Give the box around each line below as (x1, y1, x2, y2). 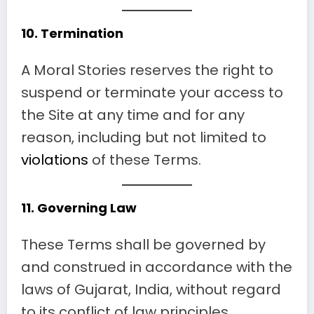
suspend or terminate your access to (21, 82, 283, 102)
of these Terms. (92, 149, 201, 170)
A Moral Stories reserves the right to (21, 60, 273, 80)
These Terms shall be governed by (21, 234, 266, 254)
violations (21, 149, 92, 170)
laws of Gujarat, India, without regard (21, 279, 281, 299)
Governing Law (37, 199, 137, 217)
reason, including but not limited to (21, 127, 266, 147)
